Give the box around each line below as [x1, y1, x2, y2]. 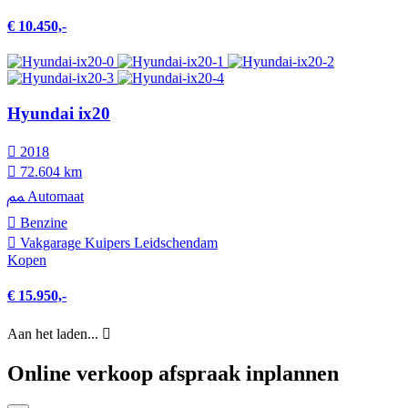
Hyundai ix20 [7, 103, 110, 123]
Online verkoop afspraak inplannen [7, 362, 339, 386]
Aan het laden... [7, 326, 98, 342]
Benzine [16, 214, 67, 230]
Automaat [24, 188, 84, 204]
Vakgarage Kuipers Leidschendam [16, 234, 218, 250]
